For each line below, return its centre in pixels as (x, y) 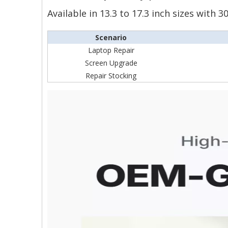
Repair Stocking (111, 76)
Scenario (111, 37)
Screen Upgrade (111, 63)
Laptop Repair (111, 50)
